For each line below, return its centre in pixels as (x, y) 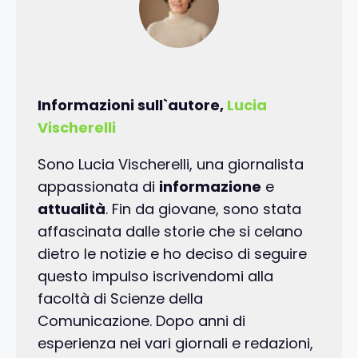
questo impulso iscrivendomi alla (155, 276)
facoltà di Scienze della (120, 299)
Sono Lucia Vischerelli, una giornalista (171, 165)
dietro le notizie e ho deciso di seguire (172, 254)
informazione (210, 187)
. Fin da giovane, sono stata (203, 209)
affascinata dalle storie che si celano (170, 232)
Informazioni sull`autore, (132, 105)
